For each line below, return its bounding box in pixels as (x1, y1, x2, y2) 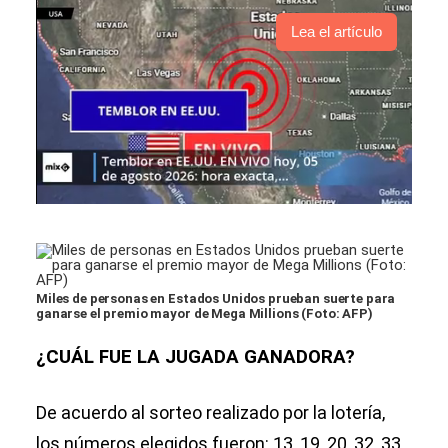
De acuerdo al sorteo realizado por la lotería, (36, 402, 385, 424)
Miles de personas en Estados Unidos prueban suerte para (36, 291, 396, 307)
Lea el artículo (291, 23, 382, 41)
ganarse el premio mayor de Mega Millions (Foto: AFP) (36, 306, 373, 322)
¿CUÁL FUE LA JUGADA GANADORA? (36, 346, 355, 369)
